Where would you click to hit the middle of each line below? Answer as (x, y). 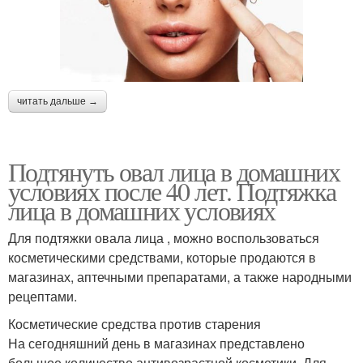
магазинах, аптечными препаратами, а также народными (180, 277)
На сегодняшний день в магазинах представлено (156, 344)
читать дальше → (58, 102)
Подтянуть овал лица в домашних (174, 172)
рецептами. (43, 297)
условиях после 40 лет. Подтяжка (172, 191)
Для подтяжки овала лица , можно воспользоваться (164, 238)
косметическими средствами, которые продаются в (162, 258)
